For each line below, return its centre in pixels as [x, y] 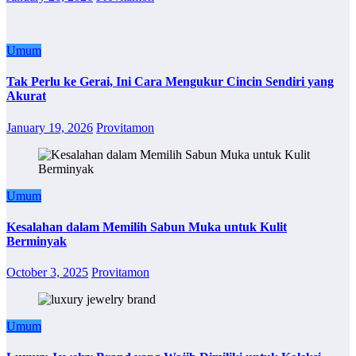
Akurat [26, 96]
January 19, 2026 [50, 127]
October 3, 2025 [47, 273]
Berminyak [37, 241]
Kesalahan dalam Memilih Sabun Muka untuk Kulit [147, 226]
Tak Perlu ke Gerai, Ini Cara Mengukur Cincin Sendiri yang [170, 82]
